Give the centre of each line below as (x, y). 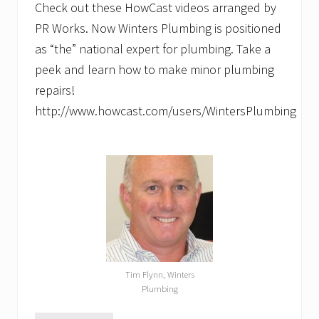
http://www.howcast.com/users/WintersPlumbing (166, 111)
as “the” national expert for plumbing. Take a (153, 49)
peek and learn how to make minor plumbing (155, 70)
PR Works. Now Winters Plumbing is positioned (158, 28)
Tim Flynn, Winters (159, 274)
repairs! (55, 90)
